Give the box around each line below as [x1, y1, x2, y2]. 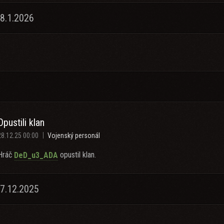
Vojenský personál [47, 131, 100, 139]
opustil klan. [58, 150, 96, 159]
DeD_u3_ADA [14, 150, 58, 160]
